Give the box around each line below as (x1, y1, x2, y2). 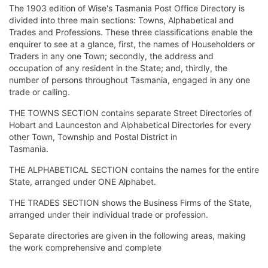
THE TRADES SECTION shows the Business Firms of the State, (9, 197, 252, 208)
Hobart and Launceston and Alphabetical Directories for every (9, 120, 251, 130)
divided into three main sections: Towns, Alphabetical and (9, 15, 234, 26)
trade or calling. (9, 87, 70, 98)
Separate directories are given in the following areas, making (9, 230, 246, 241)
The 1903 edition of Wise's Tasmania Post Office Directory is (9, 3, 245, 14)
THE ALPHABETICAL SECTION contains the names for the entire (9, 165, 259, 175)
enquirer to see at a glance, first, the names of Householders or (9, 39, 255, 50)
